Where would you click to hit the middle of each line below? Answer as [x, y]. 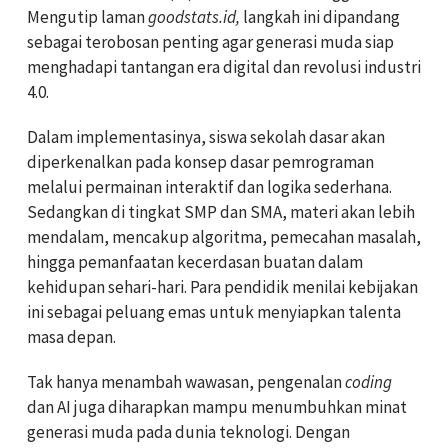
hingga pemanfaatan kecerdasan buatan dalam [195, 261]
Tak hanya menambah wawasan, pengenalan [186, 381]
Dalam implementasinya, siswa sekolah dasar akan [206, 136]
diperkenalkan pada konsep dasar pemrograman [200, 161]
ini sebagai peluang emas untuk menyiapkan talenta [214, 311]
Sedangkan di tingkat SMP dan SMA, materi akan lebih [221, 211]
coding [368, 381]
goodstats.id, [195, 16]
